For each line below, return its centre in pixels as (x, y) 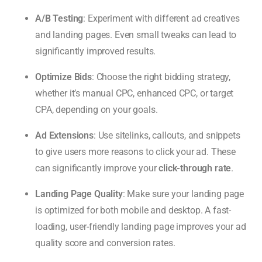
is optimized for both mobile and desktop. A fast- (133, 210)
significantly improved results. (96, 51)
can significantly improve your (97, 168)
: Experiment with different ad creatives (161, 18)
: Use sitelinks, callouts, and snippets (167, 135)
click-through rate (195, 168)
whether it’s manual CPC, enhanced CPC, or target (135, 93)
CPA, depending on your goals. (96, 109)
